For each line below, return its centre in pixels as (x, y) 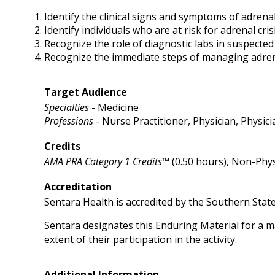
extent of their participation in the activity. (141, 239)
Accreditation (78, 187)
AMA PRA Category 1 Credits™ (107, 161)
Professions (69, 121)
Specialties (67, 107)
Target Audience (86, 92)
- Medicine (114, 107)
